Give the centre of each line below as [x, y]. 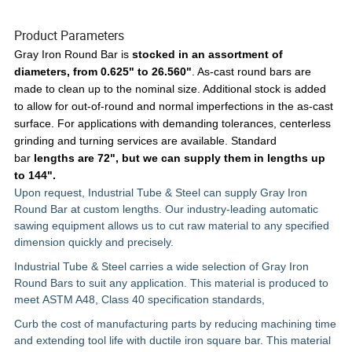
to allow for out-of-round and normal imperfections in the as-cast [174, 106]
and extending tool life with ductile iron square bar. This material [173, 341]
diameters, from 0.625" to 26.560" [103, 72]
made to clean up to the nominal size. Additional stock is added [170, 89]
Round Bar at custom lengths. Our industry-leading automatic [167, 209]
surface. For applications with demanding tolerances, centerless [173, 124]
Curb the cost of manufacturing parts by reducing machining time [176, 324]
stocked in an [169, 55]
